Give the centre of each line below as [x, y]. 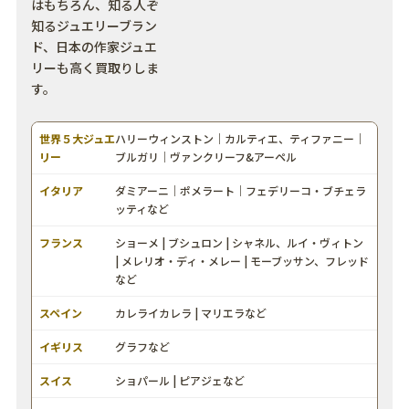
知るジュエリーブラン [94, 25]
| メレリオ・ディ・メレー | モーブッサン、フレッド [242, 260]
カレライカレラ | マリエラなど [191, 312]
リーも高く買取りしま [94, 67]
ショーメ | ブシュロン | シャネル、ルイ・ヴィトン [240, 242]
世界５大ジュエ [77, 138]
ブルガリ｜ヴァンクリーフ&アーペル [206, 156]
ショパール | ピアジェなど [180, 380]
